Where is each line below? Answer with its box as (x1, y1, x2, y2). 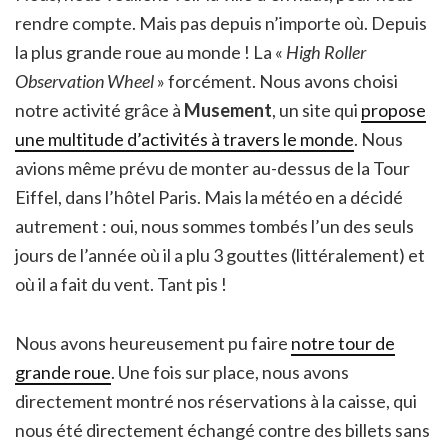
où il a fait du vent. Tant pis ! (15, 272, 227, 295)
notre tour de (291, 331, 395, 354)
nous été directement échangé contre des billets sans (15, 418, 430, 441)
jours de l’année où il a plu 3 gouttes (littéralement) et (15, 243, 425, 266)
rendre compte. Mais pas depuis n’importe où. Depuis (15, 11, 427, 34)
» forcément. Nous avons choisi (154, 69, 398, 92)
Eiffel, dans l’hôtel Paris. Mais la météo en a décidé (15, 185, 403, 208)
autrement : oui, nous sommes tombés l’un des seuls (15, 214, 414, 237)
